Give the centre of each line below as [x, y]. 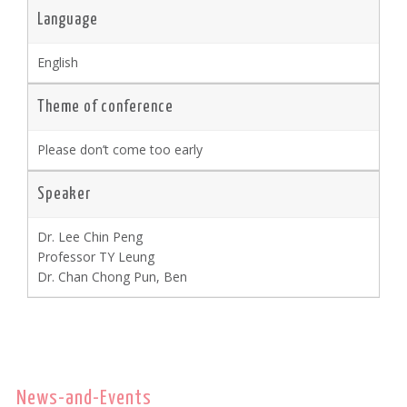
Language [68, 20]
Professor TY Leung [96, 256]
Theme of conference [106, 107]
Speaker [65, 194]
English [58, 62]
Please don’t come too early [120, 149]
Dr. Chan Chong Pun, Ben [113, 276]
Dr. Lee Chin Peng [90, 236]
